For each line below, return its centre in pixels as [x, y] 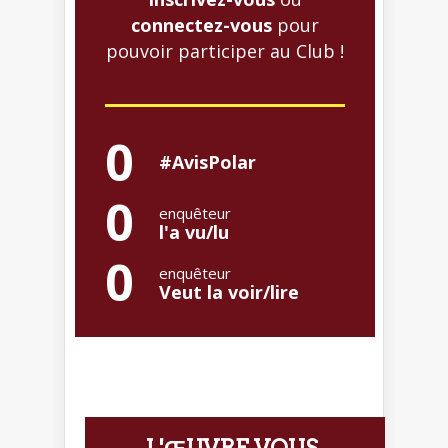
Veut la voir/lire [229, 292]
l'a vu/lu [194, 232]
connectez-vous [201, 25]
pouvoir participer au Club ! [225, 51]
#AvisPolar [207, 162]
